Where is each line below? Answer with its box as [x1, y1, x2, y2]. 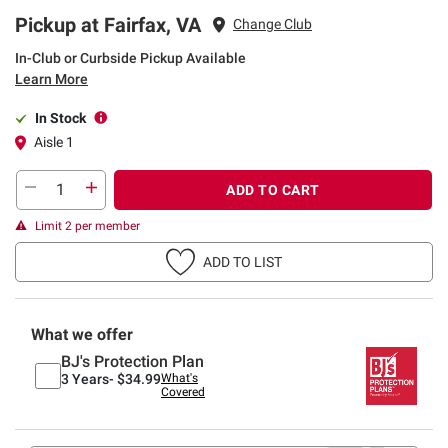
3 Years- [61, 370, 114, 387]
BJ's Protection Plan [61, 351, 204, 371]
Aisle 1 [34, 133, 74, 150]
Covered [161, 384, 205, 399]
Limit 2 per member [35, 218, 140, 233]
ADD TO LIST [203, 253, 282, 270]
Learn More [15, 70, 88, 87]
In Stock [35, 109, 86, 126]
